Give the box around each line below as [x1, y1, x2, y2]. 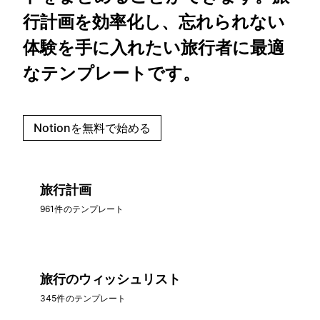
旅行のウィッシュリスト [40, 271, 181, 286]
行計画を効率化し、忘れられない [23, 11, 285, 32]
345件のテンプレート [40, 292, 126, 304]
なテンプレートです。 [23, 62, 200, 84]
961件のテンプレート [40, 203, 124, 214]
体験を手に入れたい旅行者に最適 [23, 36, 284, 58]
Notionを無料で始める [34, 120, 151, 135]
